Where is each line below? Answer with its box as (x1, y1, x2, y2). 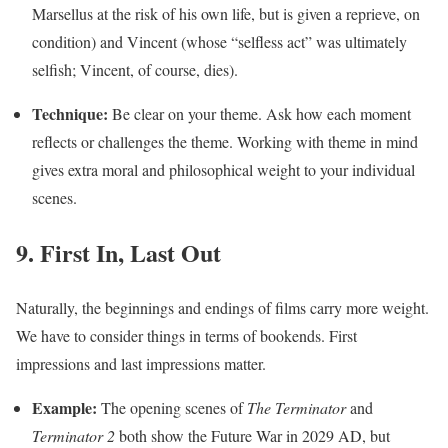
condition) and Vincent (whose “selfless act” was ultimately (32, 31, 407, 53)
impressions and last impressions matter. (16, 353, 266, 375)
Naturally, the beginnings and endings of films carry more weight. (16, 297, 429, 319)
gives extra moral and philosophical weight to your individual (32, 159, 415, 181)
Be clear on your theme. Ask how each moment (108, 103, 411, 125)
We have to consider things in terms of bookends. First (16, 325, 357, 347)
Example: (32, 396, 97, 420)
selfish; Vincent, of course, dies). (32, 59, 243, 81)
